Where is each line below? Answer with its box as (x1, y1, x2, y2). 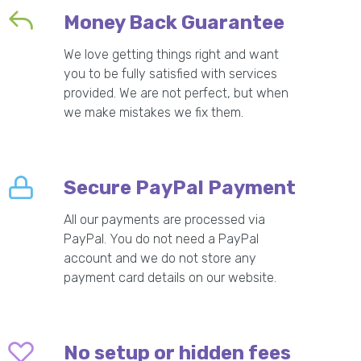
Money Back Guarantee (64, 11, 285, 34)
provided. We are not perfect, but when (64, 85, 289, 101)
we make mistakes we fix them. (64, 105, 244, 120)
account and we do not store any (64, 251, 257, 266)
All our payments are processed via (64, 212, 266, 227)
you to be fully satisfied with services (64, 66, 278, 81)
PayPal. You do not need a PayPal (64, 231, 259, 247)
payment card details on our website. (64, 270, 277, 285)
